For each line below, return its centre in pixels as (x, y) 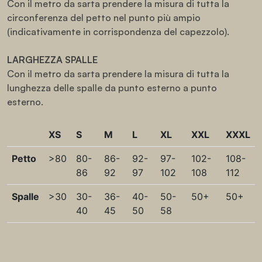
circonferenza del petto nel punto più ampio (104, 18)
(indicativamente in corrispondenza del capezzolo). (118, 32)
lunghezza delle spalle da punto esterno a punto (112, 88)
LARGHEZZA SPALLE (52, 60)
